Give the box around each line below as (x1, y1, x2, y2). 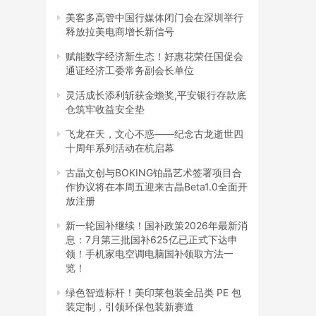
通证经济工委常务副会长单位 (66, 63, 194, 76)
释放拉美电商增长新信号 (66, 25, 174, 37)
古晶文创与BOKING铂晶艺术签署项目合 (66, 166, 242, 178)
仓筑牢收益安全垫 (66, 102, 145, 115)
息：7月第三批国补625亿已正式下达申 (66, 233, 238, 245)
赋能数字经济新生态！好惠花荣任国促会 (66, 49, 243, 62)
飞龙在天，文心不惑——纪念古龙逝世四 (66, 127, 243, 140)
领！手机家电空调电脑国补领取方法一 (66, 247, 233, 260)
